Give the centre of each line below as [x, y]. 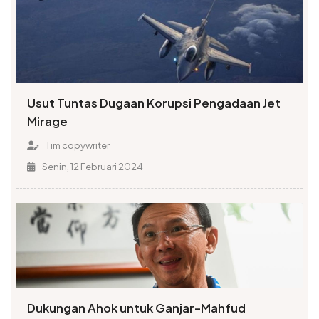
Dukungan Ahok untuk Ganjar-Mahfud [137, 308]
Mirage [48, 122]
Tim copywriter [77, 146]
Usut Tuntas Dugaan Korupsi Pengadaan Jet [154, 103]
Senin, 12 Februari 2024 [91, 167]
